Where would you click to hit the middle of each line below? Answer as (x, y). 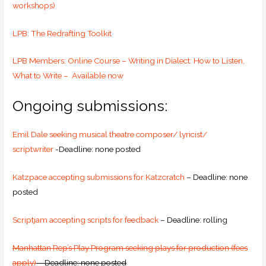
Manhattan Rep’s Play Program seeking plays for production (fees (130, 247)
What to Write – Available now (68, 76)
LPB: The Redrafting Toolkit (62, 33)
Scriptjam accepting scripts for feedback (86, 220)
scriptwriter (33, 149)
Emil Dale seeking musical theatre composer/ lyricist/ (110, 134)
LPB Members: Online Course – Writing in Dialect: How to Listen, (129, 61)
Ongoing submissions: (90, 106)
